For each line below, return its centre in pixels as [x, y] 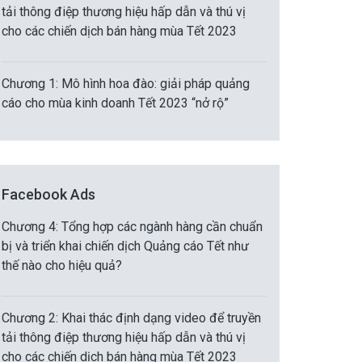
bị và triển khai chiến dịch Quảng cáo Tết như [125, 246]
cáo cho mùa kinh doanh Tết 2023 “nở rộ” [115, 103]
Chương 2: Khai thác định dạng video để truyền [131, 318]
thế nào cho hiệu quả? [62, 265]
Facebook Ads [48, 194]
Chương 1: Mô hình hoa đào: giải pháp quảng [126, 84]
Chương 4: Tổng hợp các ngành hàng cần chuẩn [132, 227]
